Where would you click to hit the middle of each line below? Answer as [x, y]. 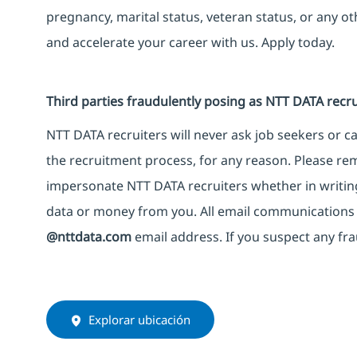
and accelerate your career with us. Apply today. [190, 42]
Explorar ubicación [139, 319]
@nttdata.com [89, 236]
